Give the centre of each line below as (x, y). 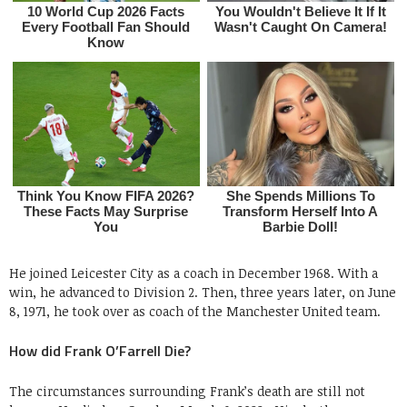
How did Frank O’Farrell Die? (100, 350)
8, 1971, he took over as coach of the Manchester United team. (195, 311)
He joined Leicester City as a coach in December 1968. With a (194, 273)
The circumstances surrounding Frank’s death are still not (187, 391)
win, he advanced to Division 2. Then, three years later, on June (203, 292)
